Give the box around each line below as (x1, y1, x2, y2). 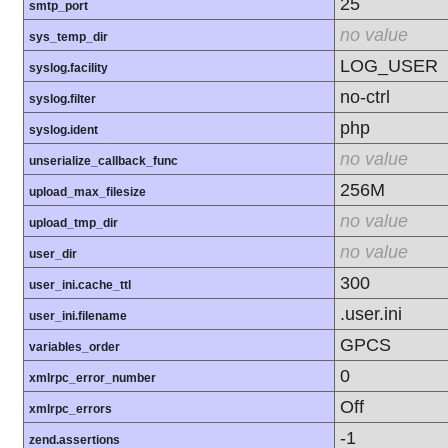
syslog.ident (29, 123, 98, 138)
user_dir (29, 247, 77, 262)
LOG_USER (340, 55, 438, 77)
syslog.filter (29, 92, 96, 107)
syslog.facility (29, 61, 108, 76)
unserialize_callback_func (29, 154, 178, 169)
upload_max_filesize (29, 185, 146, 200)
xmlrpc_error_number (29, 371, 156, 386)
